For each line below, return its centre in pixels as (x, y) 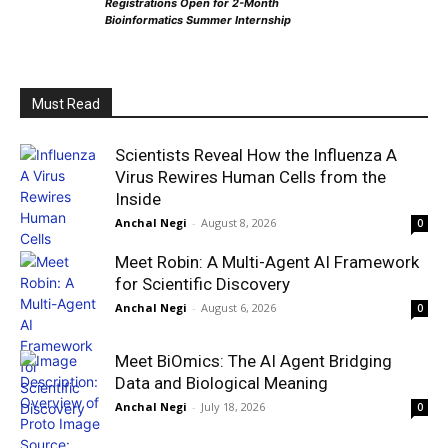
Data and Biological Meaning (221, 383)
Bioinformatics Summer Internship (198, 20)
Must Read (66, 104)
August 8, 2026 (238, 223)
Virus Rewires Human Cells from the (250, 177)
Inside (138, 199)
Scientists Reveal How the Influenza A (256, 155)
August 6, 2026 (238, 308)
